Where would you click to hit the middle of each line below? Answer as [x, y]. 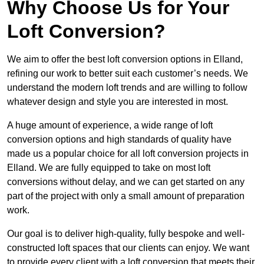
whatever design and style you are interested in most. [118, 102]
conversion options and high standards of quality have [119, 140]
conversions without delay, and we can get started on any [126, 182]
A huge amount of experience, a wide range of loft [110, 126]
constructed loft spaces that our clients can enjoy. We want [128, 248]
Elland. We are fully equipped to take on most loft [109, 168]
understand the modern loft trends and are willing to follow [127, 88]
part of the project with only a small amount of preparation [126, 196]
